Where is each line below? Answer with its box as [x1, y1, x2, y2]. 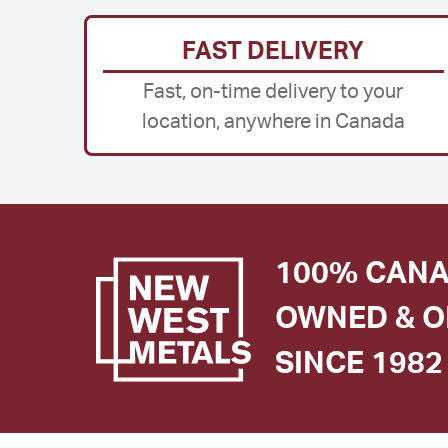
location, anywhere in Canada [141, 111, 405, 132]
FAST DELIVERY [182, 39, 365, 64]
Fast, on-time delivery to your [143, 81, 404, 102]
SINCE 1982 [275, 349, 443, 380]
